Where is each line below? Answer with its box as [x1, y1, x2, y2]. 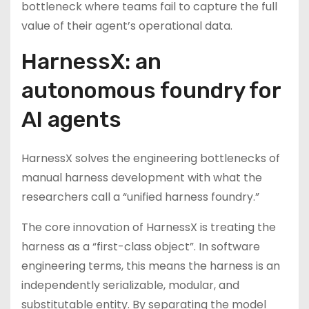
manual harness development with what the [21, 170, 262, 186]
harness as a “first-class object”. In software [21, 239, 260, 255]
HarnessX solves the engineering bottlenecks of [21, 150, 280, 166]
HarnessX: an [21, 48, 161, 74]
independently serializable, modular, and [21, 277, 239, 293]
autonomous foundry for [21, 77, 281, 103]
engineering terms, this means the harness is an [21, 258, 280, 274]
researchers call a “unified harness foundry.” [21, 189, 262, 205]
